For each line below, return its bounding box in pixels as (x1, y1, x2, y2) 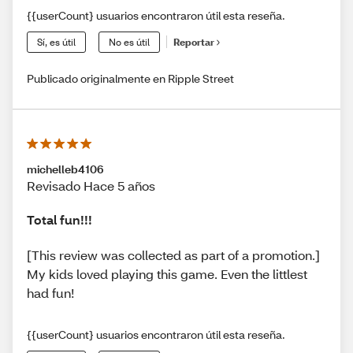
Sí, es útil (37, 35, 76, 48)
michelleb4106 (27, 161, 103, 176)
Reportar (173, 36, 214, 49)
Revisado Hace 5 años (27, 176, 155, 194)
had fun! (27, 284, 74, 302)
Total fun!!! (27, 210, 92, 228)
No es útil (109, 35, 150, 48)
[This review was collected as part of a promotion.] (27, 247, 320, 264)
